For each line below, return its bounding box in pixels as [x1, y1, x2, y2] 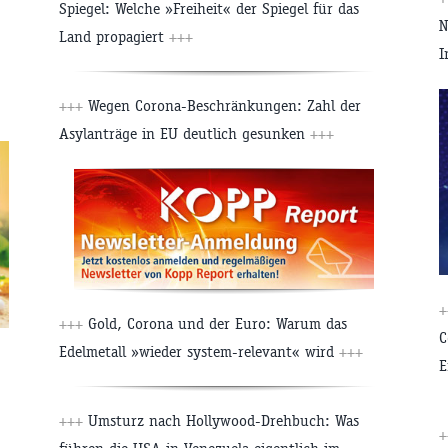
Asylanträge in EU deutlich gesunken [59, 124, 310, 144]
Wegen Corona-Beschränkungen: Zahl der [83, 96, 361, 116]
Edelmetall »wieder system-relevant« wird [59, 342, 339, 362]
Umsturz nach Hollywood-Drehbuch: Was [83, 411, 359, 431]
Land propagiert [59, 27, 169, 47]
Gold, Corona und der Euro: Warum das [83, 314, 347, 334]
